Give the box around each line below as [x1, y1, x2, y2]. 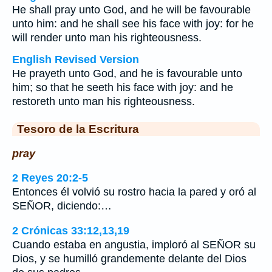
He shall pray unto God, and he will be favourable [12, 4, 251, 16]
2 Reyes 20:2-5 [12, 172, 88, 185]
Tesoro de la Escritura [17, 122, 139, 135]
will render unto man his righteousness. [12, 32, 202, 44]
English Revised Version [12, 53, 139, 66]
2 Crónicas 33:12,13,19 [12, 224, 129, 237]
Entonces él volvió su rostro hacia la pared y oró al [12, 186, 256, 199]
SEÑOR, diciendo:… [12, 200, 112, 212]
